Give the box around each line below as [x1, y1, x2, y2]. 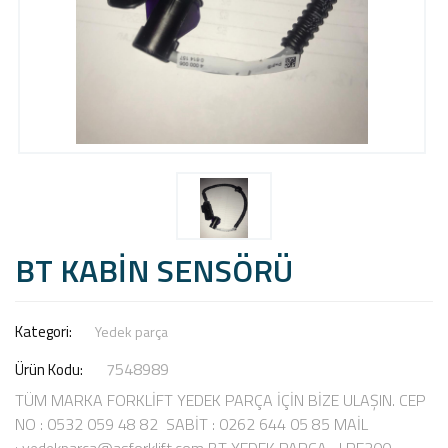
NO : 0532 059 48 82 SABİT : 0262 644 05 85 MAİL [15, 412, 368, 436]
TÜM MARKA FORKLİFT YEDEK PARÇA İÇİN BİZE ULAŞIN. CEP [15, 388, 426, 412]
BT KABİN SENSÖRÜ [15, 246, 293, 294]
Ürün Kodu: [15, 358, 86, 381]
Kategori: [15, 320, 75, 343]
